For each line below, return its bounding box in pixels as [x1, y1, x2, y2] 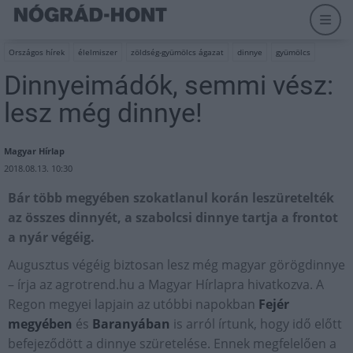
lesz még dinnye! [4, 97, 203, 128]
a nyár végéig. [8, 229, 95, 246]
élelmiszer [78, 46, 117, 58]
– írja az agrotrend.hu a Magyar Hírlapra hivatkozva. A [8, 276, 324, 293]
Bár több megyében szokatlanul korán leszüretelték [8, 189, 334, 206]
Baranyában [92, 315, 170, 333]
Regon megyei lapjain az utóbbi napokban [8, 295, 258, 313]
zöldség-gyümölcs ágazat [131, 46, 224, 58]
